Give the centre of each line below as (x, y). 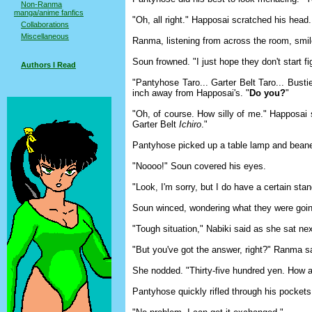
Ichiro (190, 124)
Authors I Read (48, 65)
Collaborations (45, 24)
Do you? (267, 93)
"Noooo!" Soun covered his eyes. (199, 166)
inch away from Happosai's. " (191, 93)
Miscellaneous (45, 36)
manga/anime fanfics (49, 13)
